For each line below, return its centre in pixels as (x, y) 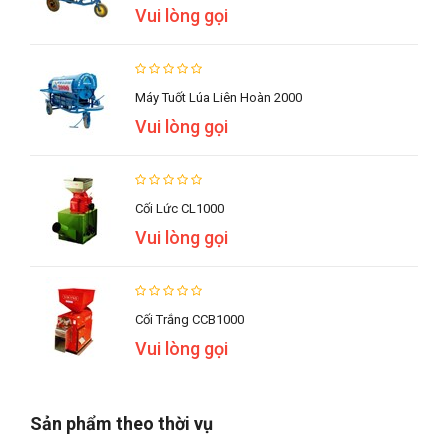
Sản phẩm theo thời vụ (121, 424)
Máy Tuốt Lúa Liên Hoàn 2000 (218, 98)
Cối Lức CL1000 (179, 209)
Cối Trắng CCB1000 (189, 320)
